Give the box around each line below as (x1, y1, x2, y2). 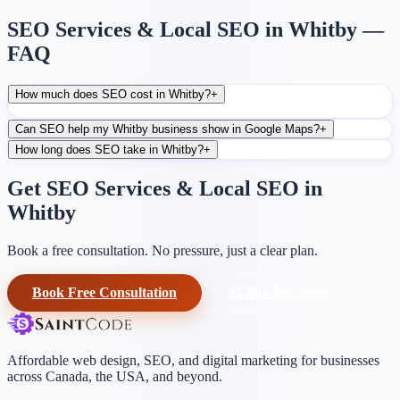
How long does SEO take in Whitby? (15, 142, 204, 156)
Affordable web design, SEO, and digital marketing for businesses (7, 353, 379, 369)
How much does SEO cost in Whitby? (15, 87, 211, 101)
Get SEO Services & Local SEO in (7, 177, 322, 201)
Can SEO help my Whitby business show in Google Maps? (15, 121, 320, 136)
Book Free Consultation (32, 285, 177, 301)
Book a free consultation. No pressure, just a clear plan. (7, 243, 318, 259)
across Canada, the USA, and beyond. (7, 369, 222, 385)
